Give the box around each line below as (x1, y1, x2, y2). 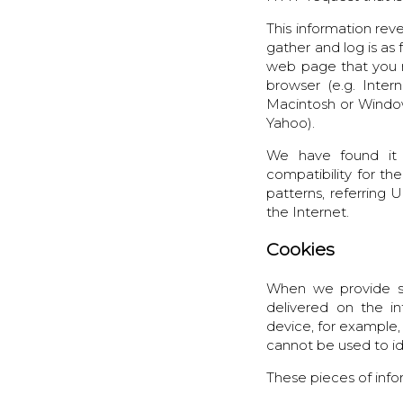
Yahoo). (266, 113, 316, 131)
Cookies (266, 238, 336, 261)
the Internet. (266, 202, 350, 220)
